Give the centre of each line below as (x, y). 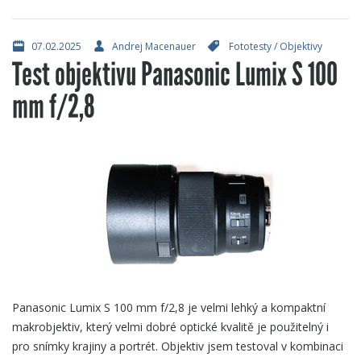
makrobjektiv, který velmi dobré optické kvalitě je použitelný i (170, 326)
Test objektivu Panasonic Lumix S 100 (175, 74)
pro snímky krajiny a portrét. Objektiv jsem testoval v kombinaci (178, 346)
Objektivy (301, 46)
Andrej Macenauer (154, 46)
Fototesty (250, 46)
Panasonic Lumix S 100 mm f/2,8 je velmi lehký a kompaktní (169, 307)
